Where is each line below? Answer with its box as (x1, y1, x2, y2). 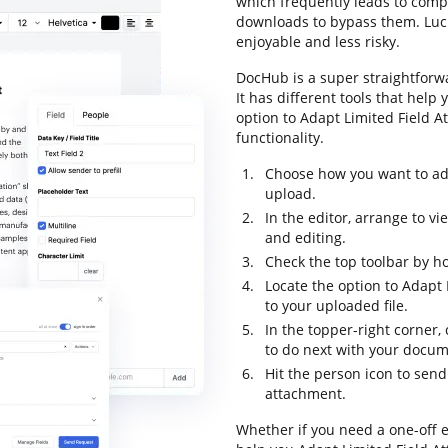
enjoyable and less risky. (236, 32, 400, 51)
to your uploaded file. (265, 296, 408, 315)
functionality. (236, 128, 324, 147)
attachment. (265, 384, 346, 403)
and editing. (265, 228, 346, 247)
